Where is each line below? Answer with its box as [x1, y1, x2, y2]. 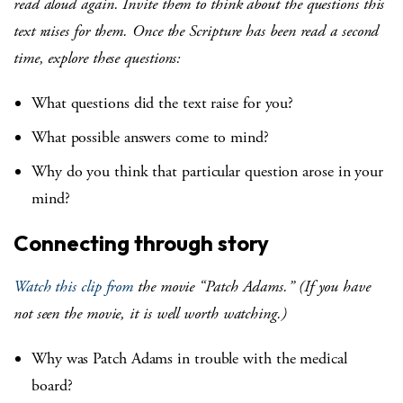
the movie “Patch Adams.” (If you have [133, 276, 371, 298]
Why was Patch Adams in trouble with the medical [31, 348, 347, 370]
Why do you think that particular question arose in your [31, 161, 384, 183]
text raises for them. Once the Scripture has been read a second [13, 21, 380, 42]
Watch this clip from [13, 276, 134, 298]
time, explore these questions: [13, 48, 186, 69]
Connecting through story [13, 229, 269, 257]
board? [31, 375, 73, 397]
